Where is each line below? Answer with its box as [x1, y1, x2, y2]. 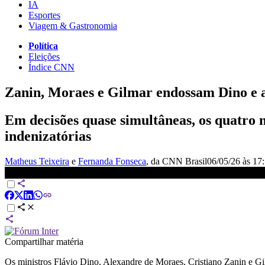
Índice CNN [28, 62, 75, 72]
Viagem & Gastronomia [28, 20, 117, 31]
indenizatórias [5, 128, 91, 144]
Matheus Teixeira [5, 156, 69, 166]
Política [28, 40, 58, 51]
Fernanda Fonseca [78, 156, 146, 166]
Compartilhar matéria [5, 236, 83, 247]
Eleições [28, 51, 60, 62]
